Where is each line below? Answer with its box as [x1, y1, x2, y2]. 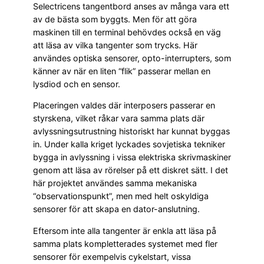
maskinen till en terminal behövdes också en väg [33, 27, 221, 38]
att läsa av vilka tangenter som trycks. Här [33, 40, 197, 51]
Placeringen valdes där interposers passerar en [33, 100, 215, 111]
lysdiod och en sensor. [33, 79, 120, 90]
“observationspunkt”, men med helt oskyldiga [33, 191, 209, 202]
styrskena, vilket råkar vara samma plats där [33, 113, 204, 124]
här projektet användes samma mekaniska [33, 178, 197, 189]
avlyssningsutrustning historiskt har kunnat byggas [33, 126, 230, 137]
